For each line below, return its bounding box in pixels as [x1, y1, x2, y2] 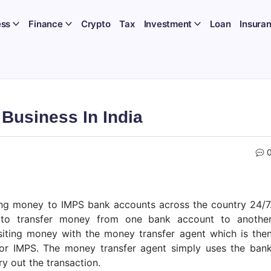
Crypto [80, 18, 111, 30]
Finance [28, 18, 63, 30]
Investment [143, 18, 192, 30]
